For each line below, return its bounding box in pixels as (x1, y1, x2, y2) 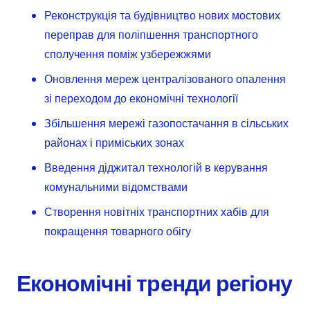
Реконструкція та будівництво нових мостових (44, 8, 280, 24)
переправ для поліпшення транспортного (44, 27, 258, 44)
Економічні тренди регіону (17, 268, 292, 300)
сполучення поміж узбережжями (44, 46, 211, 63)
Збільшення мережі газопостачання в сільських (44, 116, 289, 132)
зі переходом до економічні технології (44, 91, 238, 107)
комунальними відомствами (44, 179, 188, 196)
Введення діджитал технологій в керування (44, 160, 268, 176)
